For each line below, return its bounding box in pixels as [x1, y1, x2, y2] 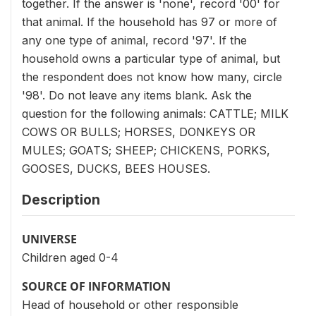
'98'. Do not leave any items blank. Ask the [22, 88, 252, 102]
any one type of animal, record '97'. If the [22, 33, 247, 47]
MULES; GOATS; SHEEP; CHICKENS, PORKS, [22, 143, 270, 157]
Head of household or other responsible [22, 298, 238, 312]
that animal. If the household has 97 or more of [22, 15, 277, 29]
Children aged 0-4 [22, 250, 119, 265]
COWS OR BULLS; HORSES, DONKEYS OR [22, 125, 255, 139]
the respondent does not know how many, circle [22, 70, 282, 84]
